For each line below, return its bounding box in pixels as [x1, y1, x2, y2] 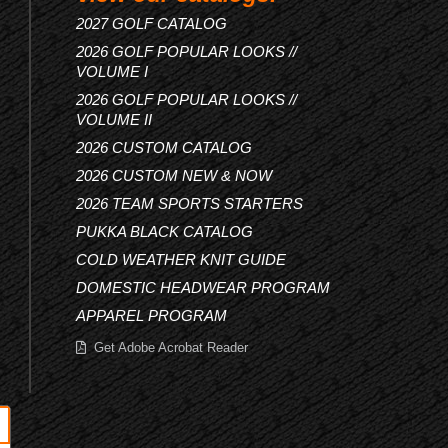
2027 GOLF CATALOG [76, 15, 227, 32]
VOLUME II [76, 111, 152, 128]
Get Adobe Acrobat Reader [94, 340, 248, 355]
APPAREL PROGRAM [76, 307, 227, 324]
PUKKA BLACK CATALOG [76, 223, 253, 240]
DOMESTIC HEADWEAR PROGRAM [76, 279, 330, 296]
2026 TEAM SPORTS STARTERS [76, 195, 303, 212]
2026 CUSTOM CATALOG [76, 139, 252, 156]
